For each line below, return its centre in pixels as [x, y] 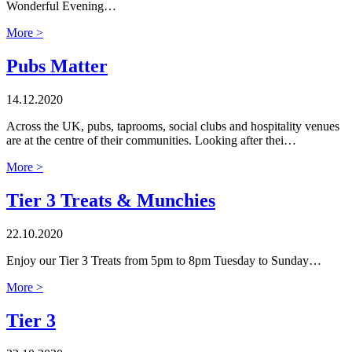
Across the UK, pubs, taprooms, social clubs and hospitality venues [173, 126]
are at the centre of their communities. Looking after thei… [151, 141]
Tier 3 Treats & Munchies [111, 201]
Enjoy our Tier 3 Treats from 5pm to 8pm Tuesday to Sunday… [164, 261]
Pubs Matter [57, 66]
